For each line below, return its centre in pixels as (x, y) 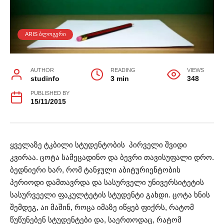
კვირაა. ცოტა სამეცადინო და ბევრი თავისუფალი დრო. (112, 157)
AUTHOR (42, 70)
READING (123, 70)
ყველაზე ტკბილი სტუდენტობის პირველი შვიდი (98, 145)
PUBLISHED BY (50, 93)
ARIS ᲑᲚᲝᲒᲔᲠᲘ (45, 34)
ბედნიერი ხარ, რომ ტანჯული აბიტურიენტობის (95, 170)
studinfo (45, 79)
